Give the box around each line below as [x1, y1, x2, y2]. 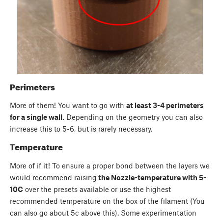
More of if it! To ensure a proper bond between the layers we [10, 161, 210, 170]
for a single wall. [10, 112, 64, 121]
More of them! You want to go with [10, 100, 126, 110]
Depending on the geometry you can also [64, 112, 203, 121]
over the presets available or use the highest [23, 184, 171, 193]
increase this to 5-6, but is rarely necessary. [10, 124, 152, 133]
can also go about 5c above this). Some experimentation [10, 208, 196, 217]
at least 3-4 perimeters [126, 100, 204, 110]
